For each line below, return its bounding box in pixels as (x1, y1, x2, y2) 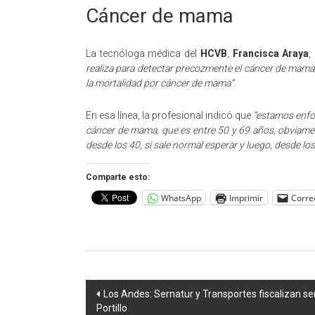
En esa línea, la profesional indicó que (86, 110, 253, 121)
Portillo (96, 302, 127, 314)
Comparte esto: (86, 172, 150, 182)
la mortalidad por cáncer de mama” (86, 77, 233, 89)
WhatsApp (161, 191, 201, 204)
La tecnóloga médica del (86, 48, 200, 59)
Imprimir (229, 191, 263, 204)
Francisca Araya (232, 48, 309, 59)
